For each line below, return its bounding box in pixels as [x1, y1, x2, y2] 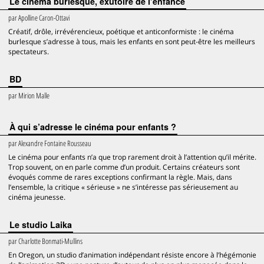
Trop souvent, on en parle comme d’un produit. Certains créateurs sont [8, 162, 240, 172]
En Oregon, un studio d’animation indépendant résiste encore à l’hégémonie [8, 250, 256, 260]
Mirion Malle [18, 90, 49, 101]
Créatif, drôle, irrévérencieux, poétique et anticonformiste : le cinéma [8, 27, 234, 37]
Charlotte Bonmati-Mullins [18, 236, 82, 246]
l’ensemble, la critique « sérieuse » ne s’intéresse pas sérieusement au [8, 182, 238, 192]
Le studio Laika [9, 219, 72, 230]
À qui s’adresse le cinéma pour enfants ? [9, 121, 176, 133]
